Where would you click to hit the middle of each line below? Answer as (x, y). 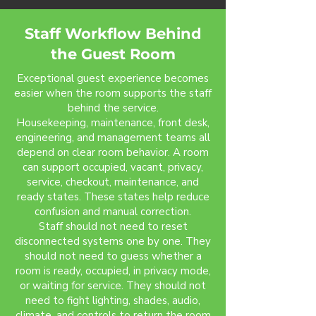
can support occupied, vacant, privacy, (113, 167)
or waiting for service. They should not (113, 286)
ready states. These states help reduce (113, 197)
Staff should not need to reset (113, 226)
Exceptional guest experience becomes (113, 78)
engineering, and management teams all (113, 138)
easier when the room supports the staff (113, 93)
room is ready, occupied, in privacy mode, (113, 271)
